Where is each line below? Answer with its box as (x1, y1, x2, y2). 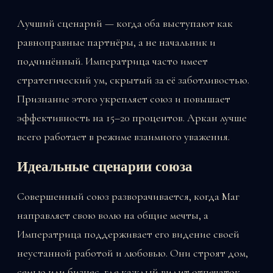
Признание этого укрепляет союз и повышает (17, 92, 230, 106)
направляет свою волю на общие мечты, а (17, 208, 208, 222)
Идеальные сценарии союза (17, 158, 193, 175)
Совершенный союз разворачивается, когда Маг (17, 189, 239, 203)
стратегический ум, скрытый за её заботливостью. (17, 73, 249, 87)
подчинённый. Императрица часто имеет (17, 54, 208, 68)
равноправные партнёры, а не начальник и (17, 35, 216, 49)
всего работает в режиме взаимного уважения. (17, 130, 230, 144)
